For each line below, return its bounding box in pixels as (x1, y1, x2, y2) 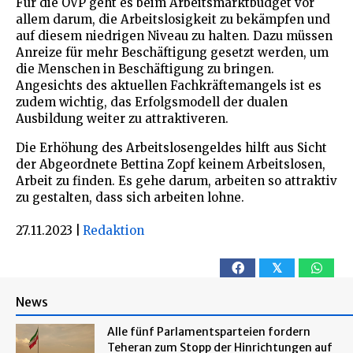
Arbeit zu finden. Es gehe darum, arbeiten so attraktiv (16, 173, 337, 188)
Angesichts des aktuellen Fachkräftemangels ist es (16, 77, 321, 93)
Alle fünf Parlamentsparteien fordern (107, 324, 310, 339)
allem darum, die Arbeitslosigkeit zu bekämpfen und (16, 11, 330, 27)
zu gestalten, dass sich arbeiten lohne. (16, 189, 244, 205)
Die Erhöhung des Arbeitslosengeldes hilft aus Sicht (16, 139, 327, 155)
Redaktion (83, 222, 144, 238)
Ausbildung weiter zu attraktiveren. (16, 110, 229, 126)
